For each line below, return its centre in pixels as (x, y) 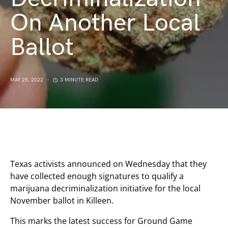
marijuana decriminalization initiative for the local (105, 188)
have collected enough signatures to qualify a (97, 176)
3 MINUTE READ (79, 80)
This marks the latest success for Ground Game (101, 221)
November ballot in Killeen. (62, 201)
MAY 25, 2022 (27, 80)
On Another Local (105, 23)
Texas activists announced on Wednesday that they (108, 164)
